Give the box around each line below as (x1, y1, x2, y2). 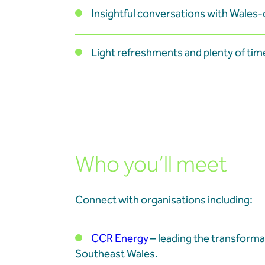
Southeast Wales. (75, 245, 158, 264)
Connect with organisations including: (75, 191, 253, 210)
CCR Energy (91, 230, 148, 248)
